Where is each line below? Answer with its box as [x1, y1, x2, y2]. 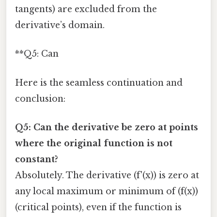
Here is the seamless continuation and [15, 77, 183, 88]
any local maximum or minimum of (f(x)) [15, 186, 198, 197]
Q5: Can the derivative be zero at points [15, 122, 198, 133]
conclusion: [15, 93, 65, 104]
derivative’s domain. [15, 20, 105, 31]
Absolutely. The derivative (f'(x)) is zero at [15, 170, 199, 181]
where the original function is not [15, 138, 172, 149]
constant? [15, 154, 58, 165]
